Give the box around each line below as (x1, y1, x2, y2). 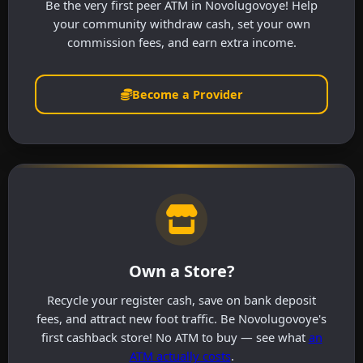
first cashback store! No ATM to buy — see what (41, 329, 309, 346)
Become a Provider (131, 87, 243, 103)
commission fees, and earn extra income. (66, 34, 297, 51)
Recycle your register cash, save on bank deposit (47, 292, 316, 309)
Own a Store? (128, 260, 235, 283)
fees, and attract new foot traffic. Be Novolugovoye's (36, 310, 327, 327)
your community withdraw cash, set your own (53, 15, 310, 32)
